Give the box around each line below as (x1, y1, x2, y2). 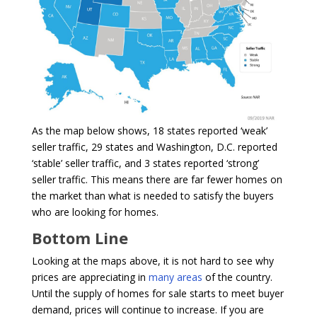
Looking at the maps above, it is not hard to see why (31, 254, 274, 268)
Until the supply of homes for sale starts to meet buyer (31, 287, 284, 301)
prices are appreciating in (31, 270, 149, 284)
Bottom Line (31, 227, 128, 249)
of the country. (202, 270, 272, 284)
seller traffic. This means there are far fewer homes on (31, 173, 282, 187)
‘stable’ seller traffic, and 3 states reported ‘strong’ (31, 156, 259, 171)
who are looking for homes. (31, 205, 158, 219)
